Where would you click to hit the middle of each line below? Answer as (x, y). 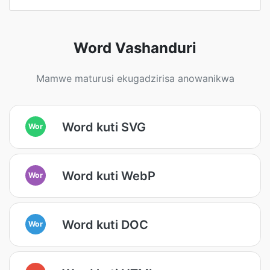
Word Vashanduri (135, 48)
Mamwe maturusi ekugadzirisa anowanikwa (135, 78)
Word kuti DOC (105, 224)
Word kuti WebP (109, 176)
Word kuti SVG (104, 127)
